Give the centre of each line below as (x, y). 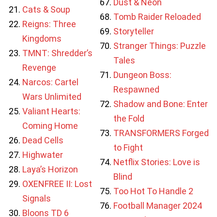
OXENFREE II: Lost (57, 184)
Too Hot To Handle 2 (154, 191)
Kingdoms (42, 38)
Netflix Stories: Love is (157, 162)
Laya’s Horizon (50, 169)
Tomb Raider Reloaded (157, 16)
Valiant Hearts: (51, 111)
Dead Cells (43, 140)
